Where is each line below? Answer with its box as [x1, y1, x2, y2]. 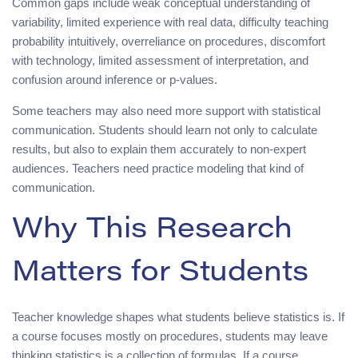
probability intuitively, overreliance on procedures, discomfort [12, 34, 325, 48]
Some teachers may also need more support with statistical [12, 103, 320, 117]
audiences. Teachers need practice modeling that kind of [12, 161, 304, 175]
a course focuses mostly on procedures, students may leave [12, 328, 328, 343]
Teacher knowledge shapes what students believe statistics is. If [12, 309, 344, 324]
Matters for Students [12, 259, 308, 288]
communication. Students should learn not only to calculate [12, 122, 317, 137]
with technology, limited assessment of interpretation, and [12, 53, 308, 67]
